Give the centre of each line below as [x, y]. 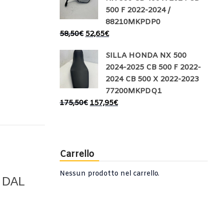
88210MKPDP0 [133, 22]
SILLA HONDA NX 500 [146, 56]
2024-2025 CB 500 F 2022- [153, 68]
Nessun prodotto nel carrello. [110, 174]
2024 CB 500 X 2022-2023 [152, 79]
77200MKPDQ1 [134, 91]
